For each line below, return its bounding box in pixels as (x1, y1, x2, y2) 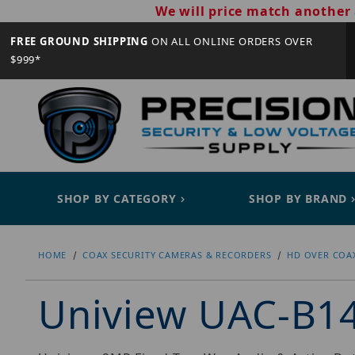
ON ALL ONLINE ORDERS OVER (148, 34, 313, 48)
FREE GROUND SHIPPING (10, 34, 148, 48)
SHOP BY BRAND (248, 191, 348, 207)
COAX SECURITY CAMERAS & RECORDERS (82, 249, 272, 261)
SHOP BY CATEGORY (56, 191, 177, 207)
